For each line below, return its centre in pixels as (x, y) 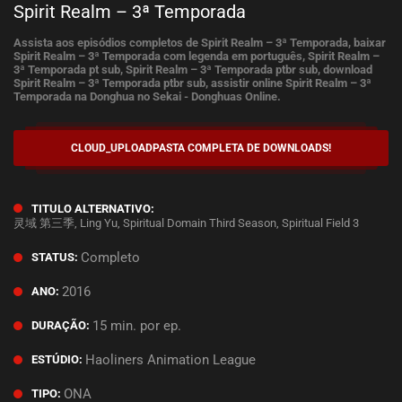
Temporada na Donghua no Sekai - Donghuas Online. (147, 96)
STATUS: (55, 258)
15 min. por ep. (137, 325)
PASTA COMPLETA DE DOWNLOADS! (242, 148)
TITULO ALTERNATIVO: (93, 208)
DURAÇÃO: (61, 326)
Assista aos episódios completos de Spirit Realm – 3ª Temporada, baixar (200, 42)
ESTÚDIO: (57, 360)
